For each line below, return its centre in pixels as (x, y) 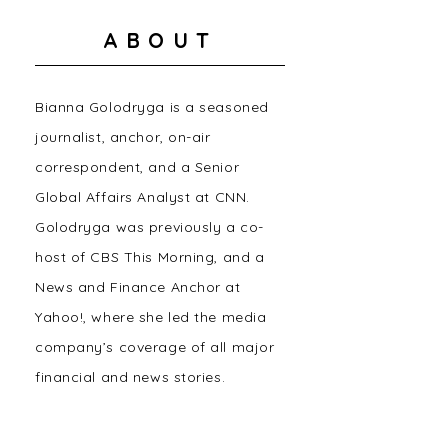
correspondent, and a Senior (137, 167)
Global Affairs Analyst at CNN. (142, 197)
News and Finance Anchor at (138, 287)
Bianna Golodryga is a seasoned (152, 107)
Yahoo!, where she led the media (151, 317)
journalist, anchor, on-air (123, 137)
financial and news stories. (130, 377)
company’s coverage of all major (155, 347)
